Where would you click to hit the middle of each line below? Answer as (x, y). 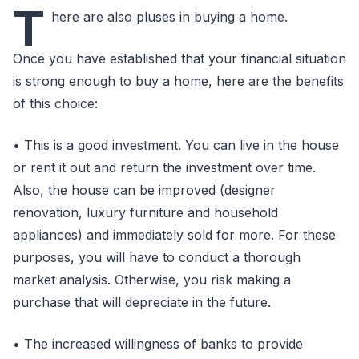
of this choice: (55, 103)
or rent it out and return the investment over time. (164, 167)
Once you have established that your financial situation (179, 58)
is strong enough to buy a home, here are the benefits (178, 81)
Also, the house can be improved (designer (144, 190)
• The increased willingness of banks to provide (158, 344)
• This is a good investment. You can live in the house (176, 145)
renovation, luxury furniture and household (145, 212)
